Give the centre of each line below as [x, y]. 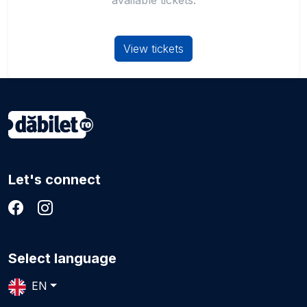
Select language [62, 258]
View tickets [153, 49]
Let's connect [54, 180]
